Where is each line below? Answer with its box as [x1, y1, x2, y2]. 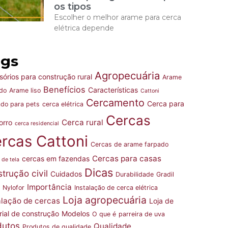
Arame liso [9, 87, 41, 94]
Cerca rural [62, 118, 103, 127]
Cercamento [86, 97, 145, 109]
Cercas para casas [92, 154, 161, 163]
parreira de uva [119, 210, 165, 218]
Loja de [149, 196, 174, 205]
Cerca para [147, 99, 184, 108]
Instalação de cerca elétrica [74, 184, 158, 191]
